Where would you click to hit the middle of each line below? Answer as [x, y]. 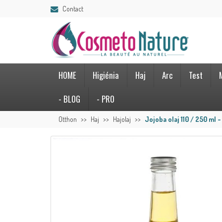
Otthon [68, 119]
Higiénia [106, 75]
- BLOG [69, 99]
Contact [73, 8]
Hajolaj [122, 119]
